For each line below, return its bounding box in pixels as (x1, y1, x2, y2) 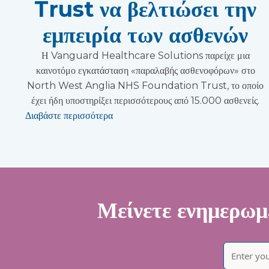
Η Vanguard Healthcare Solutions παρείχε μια (41, 49, 250, 61)
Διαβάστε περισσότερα (25, 109, 113, 121)
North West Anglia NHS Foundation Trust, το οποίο (27, 79, 264, 91)
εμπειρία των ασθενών (43, 21, 248, 48)
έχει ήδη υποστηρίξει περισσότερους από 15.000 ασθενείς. (31, 94, 259, 106)
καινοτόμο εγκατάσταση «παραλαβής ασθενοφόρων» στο (35, 64, 255, 76)
